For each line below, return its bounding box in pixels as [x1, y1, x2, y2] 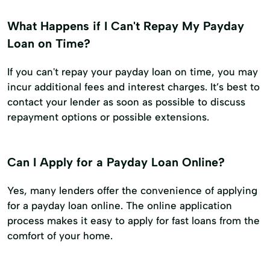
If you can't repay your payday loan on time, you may [7, 65, 258, 78]
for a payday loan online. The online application [7, 199, 232, 212]
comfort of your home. [7, 229, 113, 242]
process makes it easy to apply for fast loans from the [7, 214, 260, 227]
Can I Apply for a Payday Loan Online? [7, 154, 225, 169]
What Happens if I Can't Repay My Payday [7, 18, 244, 33]
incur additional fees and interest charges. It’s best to [7, 80, 260, 93]
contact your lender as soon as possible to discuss [7, 95, 245, 108]
